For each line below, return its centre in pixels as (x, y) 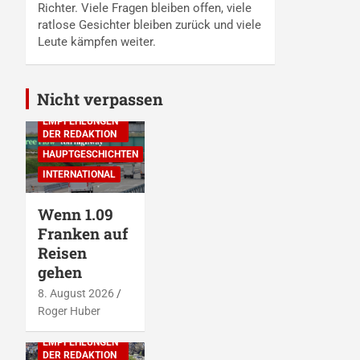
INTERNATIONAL (79, 175)
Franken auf (83, 234)
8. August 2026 (76, 294)
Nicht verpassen (100, 99)
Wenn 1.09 (76, 215)
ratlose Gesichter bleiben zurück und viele (149, 25)
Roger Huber (69, 311)
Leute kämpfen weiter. (97, 42)
